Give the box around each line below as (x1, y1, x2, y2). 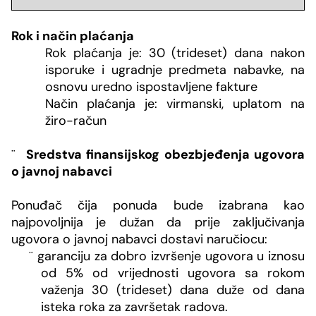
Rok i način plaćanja (11, 28, 134, 45)
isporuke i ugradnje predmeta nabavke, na (45, 61, 305, 79)
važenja (41, 281, 92, 299)
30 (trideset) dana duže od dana (92, 281, 305, 299)
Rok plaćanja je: (45, 44, 149, 62)
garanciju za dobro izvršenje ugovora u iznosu (33, 248, 305, 265)
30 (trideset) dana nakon (148, 44, 305, 62)
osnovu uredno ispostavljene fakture (45, 78, 257, 96)
